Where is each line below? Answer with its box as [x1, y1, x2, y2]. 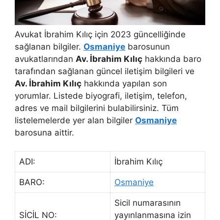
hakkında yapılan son [82, 78, 167, 88]
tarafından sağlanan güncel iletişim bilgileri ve [15, 66, 194, 76]
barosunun [125, 41, 170, 52]
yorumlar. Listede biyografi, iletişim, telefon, [15, 90, 187, 101]
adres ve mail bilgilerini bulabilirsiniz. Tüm [15, 103, 179, 113]
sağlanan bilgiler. [15, 41, 83, 52]
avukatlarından [15, 54, 76, 64]
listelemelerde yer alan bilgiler [15, 115, 135, 125]
